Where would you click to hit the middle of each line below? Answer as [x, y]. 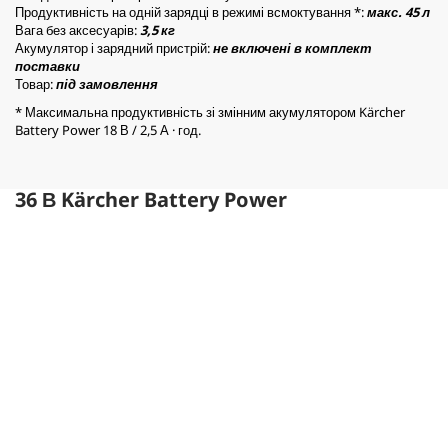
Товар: [34, 83]
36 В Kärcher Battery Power [151, 199]
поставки [47, 65]
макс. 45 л [398, 11]
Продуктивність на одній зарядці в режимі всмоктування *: [191, 11]
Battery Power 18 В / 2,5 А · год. [108, 129]
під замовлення [107, 83]
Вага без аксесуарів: [77, 29]
